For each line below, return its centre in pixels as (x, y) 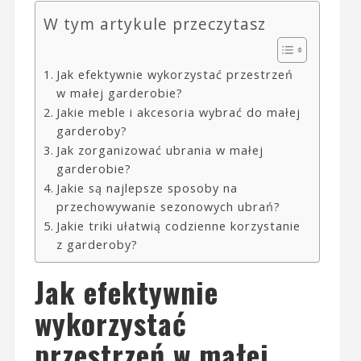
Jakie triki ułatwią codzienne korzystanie (178, 226)
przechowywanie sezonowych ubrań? (168, 206)
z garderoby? (97, 244)
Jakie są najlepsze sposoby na (147, 188)
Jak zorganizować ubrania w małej (160, 150)
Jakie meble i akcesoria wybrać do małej (178, 112)
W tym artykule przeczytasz (154, 23)
